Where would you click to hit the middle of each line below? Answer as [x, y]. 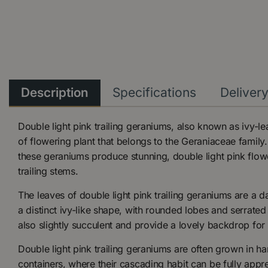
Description [55, 92]
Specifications [154, 92]
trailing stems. [48, 171]
